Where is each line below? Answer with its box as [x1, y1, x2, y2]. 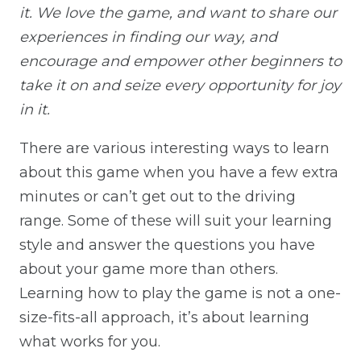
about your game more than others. [19, 260, 278, 279]
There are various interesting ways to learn [19, 139, 330, 158]
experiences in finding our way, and [19, 28, 277, 47]
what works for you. [19, 333, 160, 351]
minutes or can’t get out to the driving [19, 188, 296, 206]
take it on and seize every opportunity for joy [19, 77, 341, 95]
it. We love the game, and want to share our [19, 4, 337, 23]
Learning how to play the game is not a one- [19, 284, 341, 303]
